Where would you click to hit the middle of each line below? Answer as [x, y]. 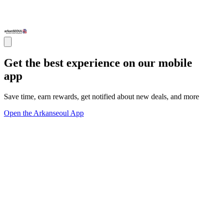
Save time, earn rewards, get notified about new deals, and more [101, 96]
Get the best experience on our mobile [98, 63]
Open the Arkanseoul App [44, 113]
